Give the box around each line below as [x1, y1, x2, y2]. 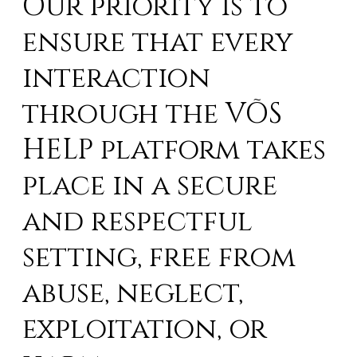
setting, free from [22, 238, 296, 277]
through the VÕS [22, 95, 283, 133]
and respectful [22, 202, 253, 241]
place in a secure [22, 167, 278, 205]
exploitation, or [22, 310, 268, 348]
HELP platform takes [22, 131, 327, 169]
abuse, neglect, [22, 274, 244, 312]
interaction [22, 59, 211, 97]
